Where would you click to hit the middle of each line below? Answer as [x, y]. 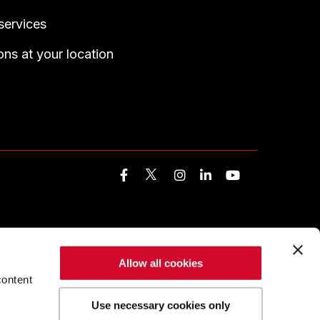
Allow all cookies [161, 263]
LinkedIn [246, 175]
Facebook [166, 175]
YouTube [275, 175]
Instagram [230, 175]
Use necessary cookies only [161, 305]
